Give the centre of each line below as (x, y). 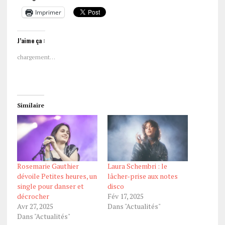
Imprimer (48, 12)
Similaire (30, 105)
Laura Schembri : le (137, 166)
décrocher (33, 196)
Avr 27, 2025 (35, 206)
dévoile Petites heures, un (57, 176)
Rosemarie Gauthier (48, 166)
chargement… (36, 57)
